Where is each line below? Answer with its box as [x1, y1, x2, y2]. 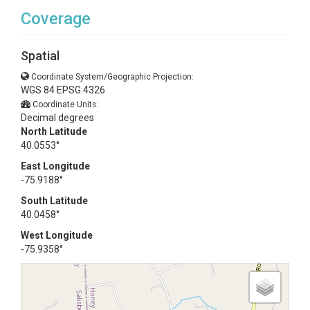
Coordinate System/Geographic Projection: [31, 72, 194, 82]
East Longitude [21, 161, 90, 172]
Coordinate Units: [33, 100, 98, 109]
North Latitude [21, 126, 87, 137]
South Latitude [21, 195, 88, 206]
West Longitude [21, 230, 93, 241]
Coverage [21, 9, 91, 28]
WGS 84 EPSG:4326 [21, 84, 105, 95]
